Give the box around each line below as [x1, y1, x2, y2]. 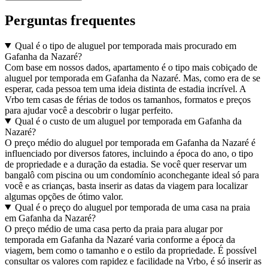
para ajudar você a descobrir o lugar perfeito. [5, 105, 173, 115]
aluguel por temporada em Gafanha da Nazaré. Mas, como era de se [5, 72, 260, 83]
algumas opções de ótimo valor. [5, 191, 123, 202]
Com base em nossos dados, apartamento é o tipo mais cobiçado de [5, 62, 257, 72]
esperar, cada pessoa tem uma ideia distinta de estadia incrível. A [5, 83, 246, 94]
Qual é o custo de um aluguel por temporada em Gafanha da [14, 115, 242, 126]
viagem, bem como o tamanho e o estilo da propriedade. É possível [5, 245, 257, 255]
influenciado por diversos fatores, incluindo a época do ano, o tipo [5, 148, 253, 159]
